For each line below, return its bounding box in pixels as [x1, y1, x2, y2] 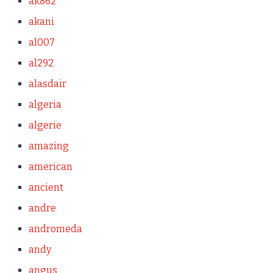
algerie [28, 119, 62, 131]
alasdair [28, 77, 66, 90]
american [28, 160, 73, 172]
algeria [28, 98, 62, 110]
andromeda [28, 222, 82, 235]
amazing [28, 140, 69, 152]
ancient [28, 181, 63, 193]
